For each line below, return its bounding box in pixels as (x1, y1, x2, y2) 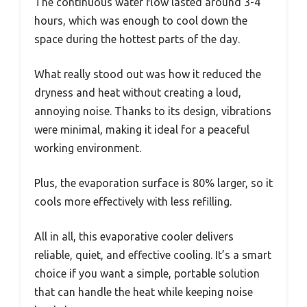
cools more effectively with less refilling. (34, 195, 232, 208)
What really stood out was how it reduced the (34, 68, 261, 81)
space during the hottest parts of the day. (34, 33, 240, 46)
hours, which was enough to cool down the (34, 14, 247, 27)
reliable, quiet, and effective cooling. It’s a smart (34, 249, 271, 262)
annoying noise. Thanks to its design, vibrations (34, 105, 271, 118)
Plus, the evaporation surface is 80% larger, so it (34, 177, 273, 190)
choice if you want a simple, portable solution (34, 267, 260, 280)
